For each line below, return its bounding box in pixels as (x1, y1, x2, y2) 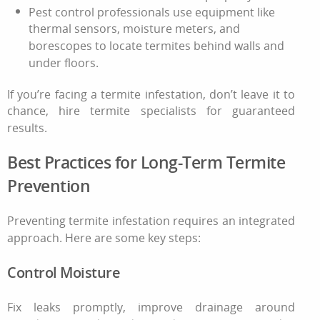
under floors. (29, 54, 99, 71)
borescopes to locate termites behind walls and (29, 37, 284, 54)
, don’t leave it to (202, 86, 296, 102)
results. (7, 119, 47, 136)
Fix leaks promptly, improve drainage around (7, 299, 296, 315)
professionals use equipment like (94, 4, 275, 20)
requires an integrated (169, 213, 296, 229)
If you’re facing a (7, 86, 101, 102)
